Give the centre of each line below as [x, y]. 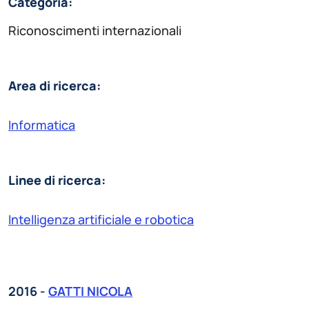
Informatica [42, 124]
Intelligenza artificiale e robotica [101, 219]
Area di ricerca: [54, 85]
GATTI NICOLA [90, 291]
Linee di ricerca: [57, 180]
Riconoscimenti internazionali [95, 30]
